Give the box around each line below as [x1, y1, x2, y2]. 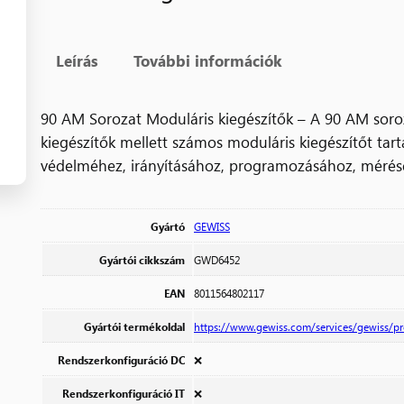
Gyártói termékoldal [84, 318, 185, 334]
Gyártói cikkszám [99, 252, 185, 267]
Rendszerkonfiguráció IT [62, 385, 185, 400]
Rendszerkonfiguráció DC [58, 352, 185, 367]
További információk [133, 49, 282, 70]
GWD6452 [194, 252, 240, 267]
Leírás [56, 49, 98, 70]
